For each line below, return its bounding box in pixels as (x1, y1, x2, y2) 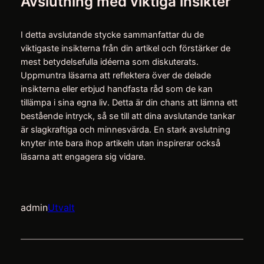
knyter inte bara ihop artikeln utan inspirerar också (20, 137, 220, 148)
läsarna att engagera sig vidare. (20, 151, 146, 162)
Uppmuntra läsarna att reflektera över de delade (20, 70, 211, 81)
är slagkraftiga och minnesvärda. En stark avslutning (20, 124, 230, 135)
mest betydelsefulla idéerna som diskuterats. (20, 56, 199, 67)
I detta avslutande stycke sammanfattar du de (20, 29, 204, 40)
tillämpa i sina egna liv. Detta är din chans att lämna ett (20, 97, 237, 108)
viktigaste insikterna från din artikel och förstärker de (20, 42, 230, 54)
